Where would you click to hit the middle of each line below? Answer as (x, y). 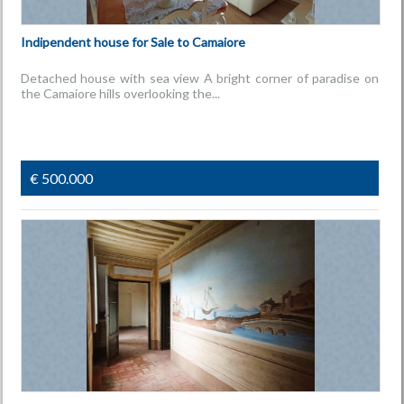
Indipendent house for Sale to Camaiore (133, 42)
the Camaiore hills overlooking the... (120, 93)
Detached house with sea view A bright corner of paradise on (199, 78)
